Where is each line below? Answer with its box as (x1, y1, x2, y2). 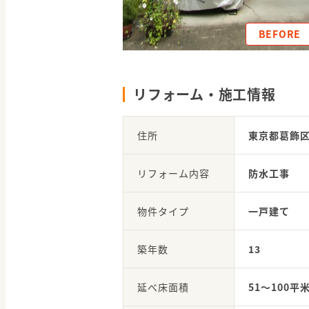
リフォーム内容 (137, 166, 210, 181)
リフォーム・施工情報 (133, 84, 276, 105)
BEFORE (258, 27, 301, 41)
